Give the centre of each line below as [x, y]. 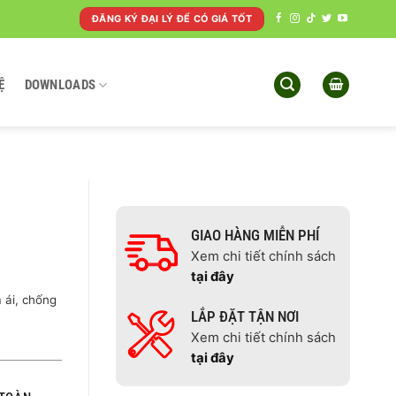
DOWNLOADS [60, 84]
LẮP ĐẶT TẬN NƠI [244, 316]
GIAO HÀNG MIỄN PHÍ [255, 235]
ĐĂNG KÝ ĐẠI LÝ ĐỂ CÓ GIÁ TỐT [171, 19]
